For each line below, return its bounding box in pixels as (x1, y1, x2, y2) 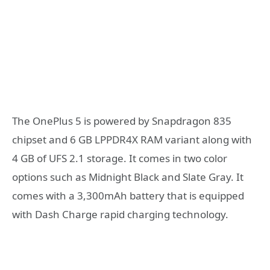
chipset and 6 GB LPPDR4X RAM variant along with (12, 133, 252, 147)
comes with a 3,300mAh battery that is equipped (12, 189, 244, 203)
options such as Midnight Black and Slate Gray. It (12, 170, 243, 184)
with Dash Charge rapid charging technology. (12, 207, 228, 222)
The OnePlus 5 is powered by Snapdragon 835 (12, 114, 231, 128)
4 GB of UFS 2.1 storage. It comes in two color (12, 151, 227, 166)
